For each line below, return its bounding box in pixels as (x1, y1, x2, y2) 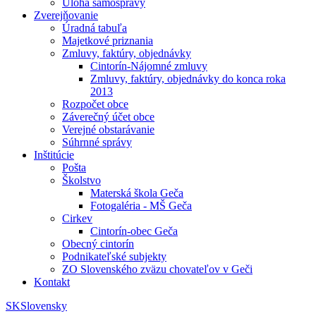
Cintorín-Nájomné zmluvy (90, 60, 207, 72)
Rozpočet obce (62, 98, 128, 110)
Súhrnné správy (62, 136, 132, 148)
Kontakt (34, 276, 70, 288)
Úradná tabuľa (62, 22, 127, 34)
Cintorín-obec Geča (90, 225, 178, 237)
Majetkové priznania (62, 35, 153, 47)
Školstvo (62, 174, 101, 186)
